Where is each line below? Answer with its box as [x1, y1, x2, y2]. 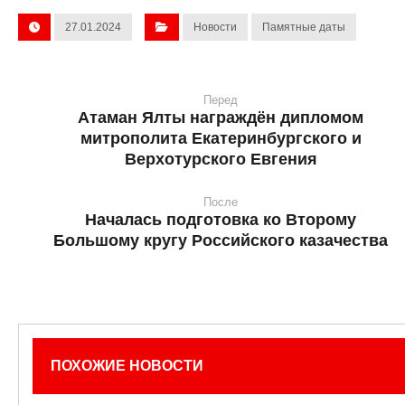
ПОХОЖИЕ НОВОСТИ [51, 358, 203, 373]
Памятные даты [262, 21, 345, 33]
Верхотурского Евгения [124, 150, 317, 168]
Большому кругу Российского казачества [53, 231, 388, 250]
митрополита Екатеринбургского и [80, 129, 362, 147]
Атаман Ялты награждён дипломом [78, 108, 363, 127]
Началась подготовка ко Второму [85, 211, 356, 229]
